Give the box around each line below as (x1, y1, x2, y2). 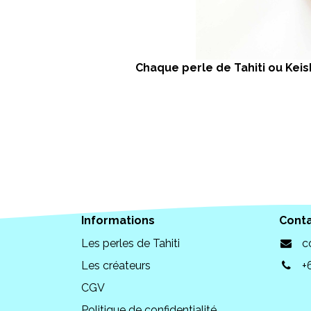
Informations (81, 214, 155, 228)
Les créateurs (81, 259, 151, 273)
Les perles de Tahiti (81, 237, 180, 251)
